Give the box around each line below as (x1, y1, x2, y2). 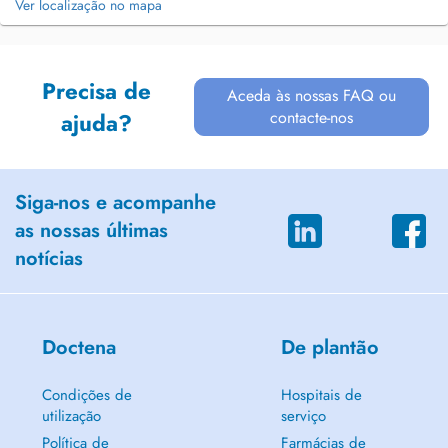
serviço (280, 405, 326, 427)
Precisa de (41, 75, 151, 107)
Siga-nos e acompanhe (15, 188, 216, 217)
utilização (41, 405, 101, 427)
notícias (15, 244, 83, 273)
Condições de (41, 384, 132, 406)
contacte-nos (270, 106, 354, 129)
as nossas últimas (15, 216, 168, 245)
